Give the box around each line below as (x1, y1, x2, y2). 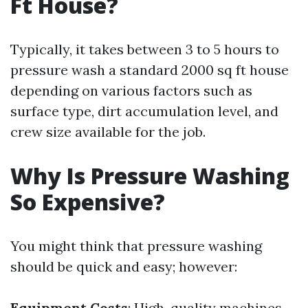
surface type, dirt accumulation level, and (10, 102, 278, 120)
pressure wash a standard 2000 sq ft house (10, 61, 289, 78)
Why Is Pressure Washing (10, 161, 289, 190)
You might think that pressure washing (10, 237, 262, 254)
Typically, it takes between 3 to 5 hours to (10, 41, 279, 58)
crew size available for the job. (10, 123, 206, 140)
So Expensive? (10, 187, 165, 217)
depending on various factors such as (10, 82, 252, 99)
